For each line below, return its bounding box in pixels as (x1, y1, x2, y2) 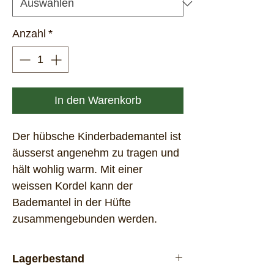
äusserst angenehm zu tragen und (12, 147, 179, 159)
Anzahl (12, 28, 46, 40)
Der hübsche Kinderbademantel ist (12, 130, 181, 143)
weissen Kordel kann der (12, 180, 133, 192)
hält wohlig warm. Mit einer (12, 163, 143, 176)
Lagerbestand (12, 253, 84, 265)
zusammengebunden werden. (12, 213, 160, 225)
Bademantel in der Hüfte (12, 196, 131, 209)
